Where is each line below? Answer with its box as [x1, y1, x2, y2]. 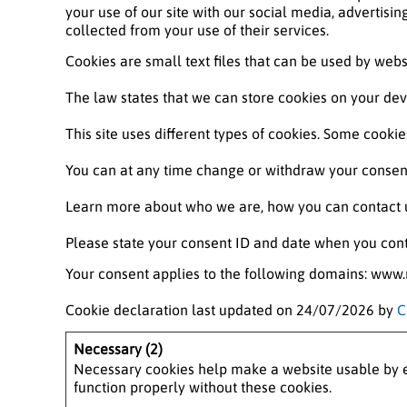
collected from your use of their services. [65, 21, 329, 38]
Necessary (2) [74, 340, 163, 357]
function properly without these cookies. [74, 378, 332, 395]
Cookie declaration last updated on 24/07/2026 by [65, 301, 397, 318]
